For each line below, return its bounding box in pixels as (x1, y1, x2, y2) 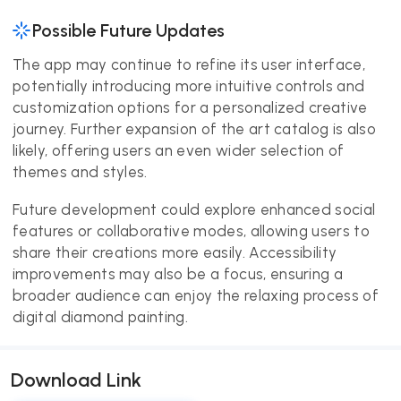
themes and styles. (13, 163, 148, 181)
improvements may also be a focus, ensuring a (13, 265, 344, 283)
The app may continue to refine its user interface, (13, 55, 366, 73)
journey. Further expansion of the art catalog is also (13, 120, 376, 138)
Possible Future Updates (32, 20, 225, 41)
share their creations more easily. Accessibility (13, 243, 337, 261)
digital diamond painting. (13, 308, 189, 326)
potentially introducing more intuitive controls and (13, 77, 365, 95)
